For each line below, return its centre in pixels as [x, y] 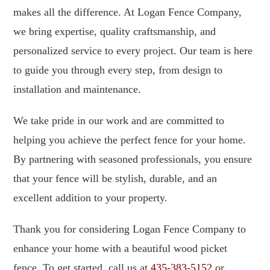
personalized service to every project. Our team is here [133, 50]
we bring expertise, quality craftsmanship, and [115, 31]
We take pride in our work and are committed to [119, 120]
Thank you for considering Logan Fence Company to [130, 229]
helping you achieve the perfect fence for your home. [130, 140]
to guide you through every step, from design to [118, 70]
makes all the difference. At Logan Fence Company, [128, 12]
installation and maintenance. [77, 89]
